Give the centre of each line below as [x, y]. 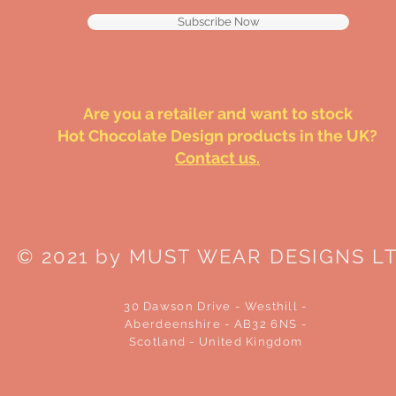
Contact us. [217, 158]
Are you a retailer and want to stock [217, 114]
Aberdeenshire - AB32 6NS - [216, 324]
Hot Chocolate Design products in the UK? [217, 136]
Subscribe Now [218, 22]
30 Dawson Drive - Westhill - [216, 307]
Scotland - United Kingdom [216, 342]
